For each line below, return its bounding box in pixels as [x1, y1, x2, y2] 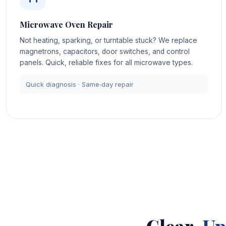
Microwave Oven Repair [19, 19, 113, 30]
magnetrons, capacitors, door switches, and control [19, 47, 190, 56]
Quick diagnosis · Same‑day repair [26, 80, 134, 89]
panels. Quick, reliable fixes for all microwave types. [19, 59, 193, 67]
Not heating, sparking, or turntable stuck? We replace [19, 36, 197, 45]
